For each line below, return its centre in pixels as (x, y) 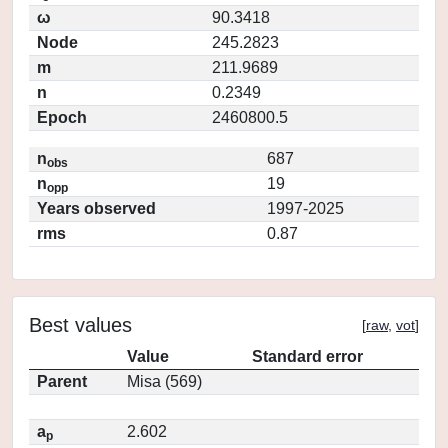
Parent (62, 381)
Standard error (307, 356)
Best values (80, 325)
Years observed (96, 208)
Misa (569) (164, 381)
